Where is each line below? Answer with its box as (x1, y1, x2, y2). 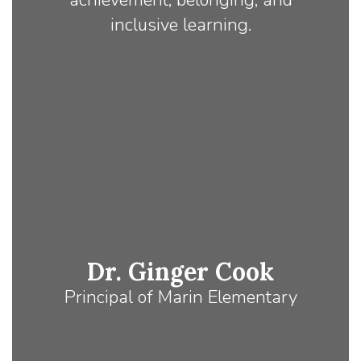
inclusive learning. (110, 13, 251, 38)
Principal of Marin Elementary (64, 285, 297, 310)
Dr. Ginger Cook (87, 256, 274, 288)
